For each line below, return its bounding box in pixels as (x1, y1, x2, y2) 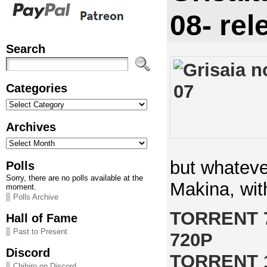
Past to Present (13, 227, 67, 236)
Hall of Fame (5, 211, 77, 225)
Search (5, 42, 45, 55)
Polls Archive (13, 193, 58, 201)
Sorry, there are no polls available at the (5, 173, 143, 182)
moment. (5, 182, 36, 191)
